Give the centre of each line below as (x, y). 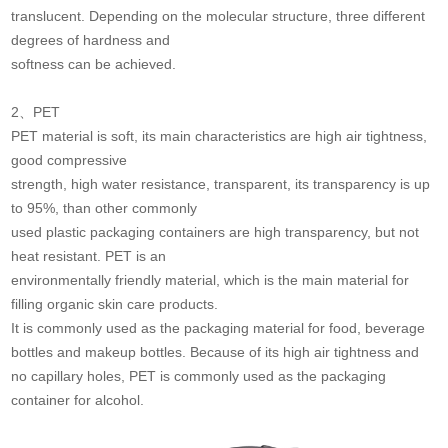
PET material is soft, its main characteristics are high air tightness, (219, 136)
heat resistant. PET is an (89, 256)
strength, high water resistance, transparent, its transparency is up (221, 184)
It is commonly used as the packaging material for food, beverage (218, 328)
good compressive (69, 160)
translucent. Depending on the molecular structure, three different (218, 16)
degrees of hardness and (91, 40)
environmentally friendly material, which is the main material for (210, 280)
